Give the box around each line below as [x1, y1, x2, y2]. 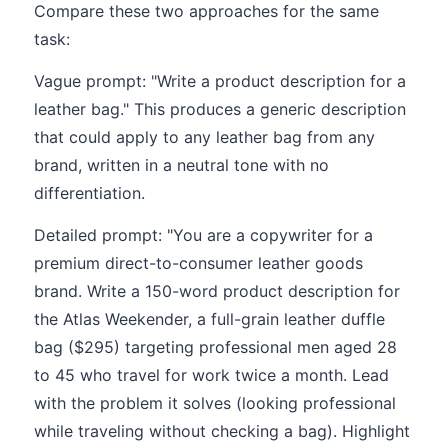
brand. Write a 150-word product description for [34, 281, 400, 301]
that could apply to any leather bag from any [34, 127, 375, 147]
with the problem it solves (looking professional [34, 393, 396, 413]
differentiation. [34, 183, 145, 203]
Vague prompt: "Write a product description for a [34, 71, 406, 91]
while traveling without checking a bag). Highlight [34, 421, 410, 441]
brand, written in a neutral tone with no [34, 155, 329, 175]
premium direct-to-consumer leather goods [34, 253, 363, 273]
